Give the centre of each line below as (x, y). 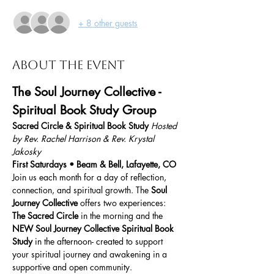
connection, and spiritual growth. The (82, 190)
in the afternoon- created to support (99, 241)
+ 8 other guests (108, 23)
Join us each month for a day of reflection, (91, 177)
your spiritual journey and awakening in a (91, 254)
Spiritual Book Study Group (84, 110)
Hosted (165, 126)
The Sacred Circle (45, 216)
